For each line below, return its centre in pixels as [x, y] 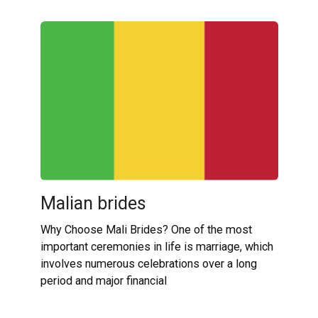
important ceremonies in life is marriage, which [157, 246]
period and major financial [103, 280]
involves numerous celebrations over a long [148, 263]
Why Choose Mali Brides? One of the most [146, 229]
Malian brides [93, 203]
